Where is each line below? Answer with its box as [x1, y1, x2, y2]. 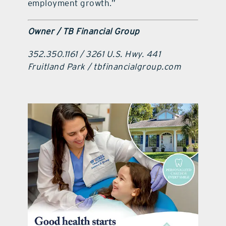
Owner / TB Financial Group [27, 26, 140, 36]
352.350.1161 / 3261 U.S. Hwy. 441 [27, 48, 161, 59]
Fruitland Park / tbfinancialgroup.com [27, 61, 181, 72]
